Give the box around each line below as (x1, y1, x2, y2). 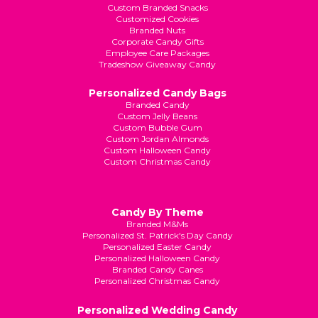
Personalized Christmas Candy (94, 275, 221, 287)
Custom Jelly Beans (117, 110, 198, 121)
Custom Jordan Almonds (106, 133, 209, 144)
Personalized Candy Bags (88, 86, 226, 99)
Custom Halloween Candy (104, 144, 212, 155)
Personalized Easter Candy (103, 241, 212, 253)
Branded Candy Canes (111, 264, 203, 275)
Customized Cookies (116, 13, 199, 24)
